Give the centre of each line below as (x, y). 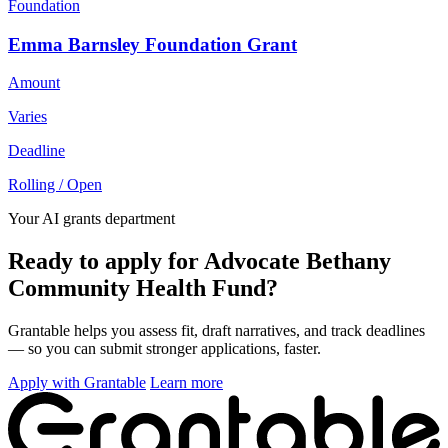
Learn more (186, 383)
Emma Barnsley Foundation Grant (152, 44)
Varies (27, 117)
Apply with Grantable (77, 383)
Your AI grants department (91, 219)
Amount (34, 83)
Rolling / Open (55, 185)
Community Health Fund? (143, 288)
